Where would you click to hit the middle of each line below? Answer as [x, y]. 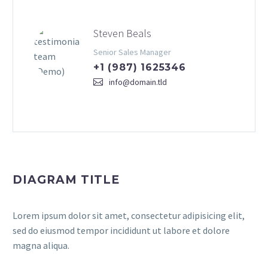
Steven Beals [122, 33]
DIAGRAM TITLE [66, 180]
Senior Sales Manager [132, 52]
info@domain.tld [138, 82]
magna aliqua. [41, 245]
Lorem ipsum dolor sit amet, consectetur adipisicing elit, [129, 215]
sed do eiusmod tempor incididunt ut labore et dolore [121, 230]
